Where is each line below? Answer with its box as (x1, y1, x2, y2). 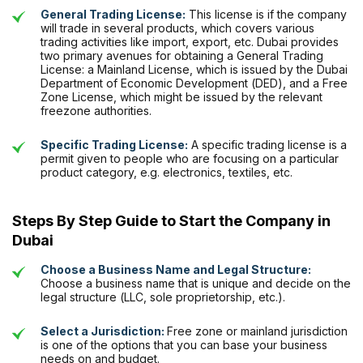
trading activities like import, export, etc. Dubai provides (41, 35, 339, 49)
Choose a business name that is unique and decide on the (41, 276, 351, 291)
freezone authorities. (41, 104, 152, 118)
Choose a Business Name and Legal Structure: (41, 263, 311, 277)
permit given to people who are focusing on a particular (41, 152, 339, 166)
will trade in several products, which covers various (41, 21, 314, 36)
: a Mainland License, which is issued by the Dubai (82, 62, 348, 77)
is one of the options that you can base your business (41, 338, 327, 352)
